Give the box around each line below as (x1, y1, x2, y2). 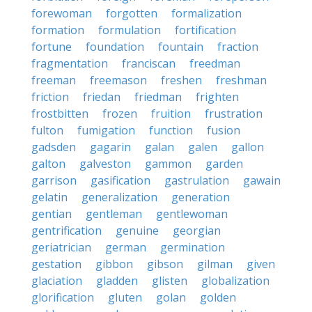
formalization (171, 6, 242, 21)
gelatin (31, 189, 68, 205)
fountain (158, 39, 203, 54)
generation (171, 189, 230, 205)
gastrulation (164, 173, 229, 188)
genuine (116, 223, 159, 238)
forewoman (31, 6, 92, 21)
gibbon (95, 256, 133, 272)
